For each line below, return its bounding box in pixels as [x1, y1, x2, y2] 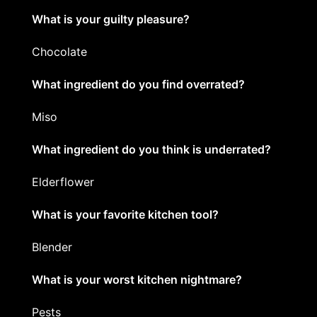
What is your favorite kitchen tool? [32, 207, 219, 221]
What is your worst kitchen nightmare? [32, 272, 242, 287]
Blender [32, 240, 72, 254]
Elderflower [32, 175, 94, 189]
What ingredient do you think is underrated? [32, 142, 271, 156]
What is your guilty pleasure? [32, 12, 190, 26]
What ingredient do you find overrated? [32, 77, 245, 91]
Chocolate [32, 45, 87, 59]
